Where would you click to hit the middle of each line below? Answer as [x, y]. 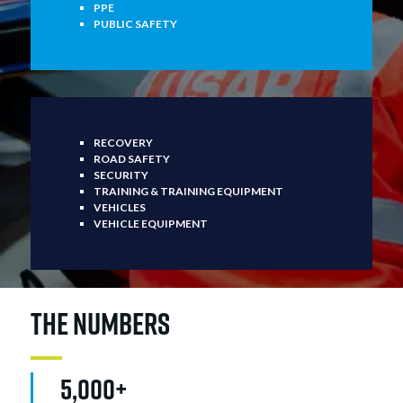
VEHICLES [119, 207]
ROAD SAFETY [131, 158]
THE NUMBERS [100, 323]
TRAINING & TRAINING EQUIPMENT [188, 191]
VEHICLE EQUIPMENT [150, 223]
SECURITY [121, 175]
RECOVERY [123, 142]
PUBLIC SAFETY [135, 23]
